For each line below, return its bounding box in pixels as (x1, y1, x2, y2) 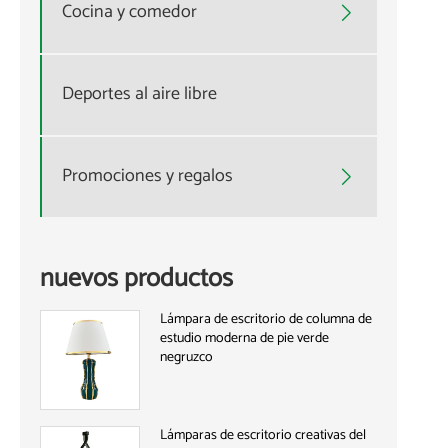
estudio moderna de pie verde (160, 326, 329, 350)
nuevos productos (40, 256, 233, 300)
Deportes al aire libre (62, 79, 217, 110)
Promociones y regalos (62, 161, 233, 192)
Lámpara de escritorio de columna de (160, 307, 372, 331)
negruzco (160, 345, 213, 369)
